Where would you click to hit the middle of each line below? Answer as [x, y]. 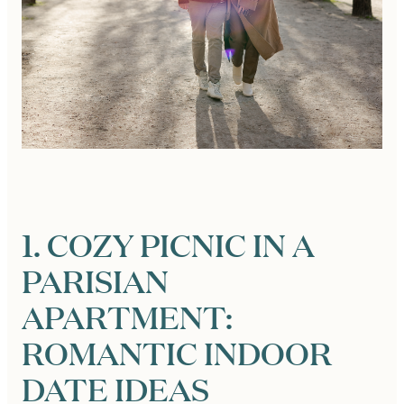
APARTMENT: [127, 317]
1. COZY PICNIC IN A [168, 245]
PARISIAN [95, 281]
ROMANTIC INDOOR [177, 353]
